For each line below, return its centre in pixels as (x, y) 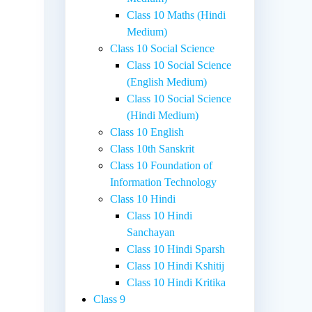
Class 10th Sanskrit (153, 148)
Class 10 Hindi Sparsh (176, 249)
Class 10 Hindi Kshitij (176, 265)
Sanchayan (151, 232)
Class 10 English (147, 132)
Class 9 (110, 299)
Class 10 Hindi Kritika (177, 282)
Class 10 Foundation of (162, 165)
